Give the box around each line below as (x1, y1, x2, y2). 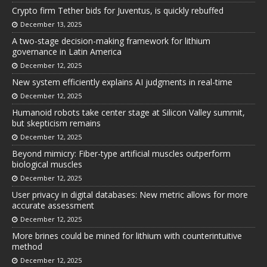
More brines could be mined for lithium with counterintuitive (12, 229, 242, 241)
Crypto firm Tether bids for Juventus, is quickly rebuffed (12, 4, 223, 16)
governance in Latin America (12, 45, 122, 57)
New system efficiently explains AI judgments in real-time (12, 76, 232, 88)
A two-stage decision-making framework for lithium (12, 35, 210, 46)
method (12, 240, 42, 252)
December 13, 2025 (20, 19, 82, 29)
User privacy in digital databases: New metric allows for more (12, 188, 248, 200)
